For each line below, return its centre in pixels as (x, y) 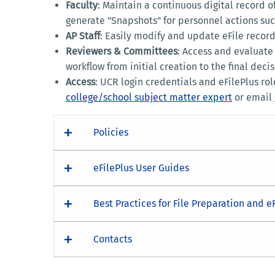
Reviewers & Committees (122, 52)
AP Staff (83, 36)
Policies (111, 133)
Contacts (113, 239)
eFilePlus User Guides (141, 168)
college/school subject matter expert (149, 98)
